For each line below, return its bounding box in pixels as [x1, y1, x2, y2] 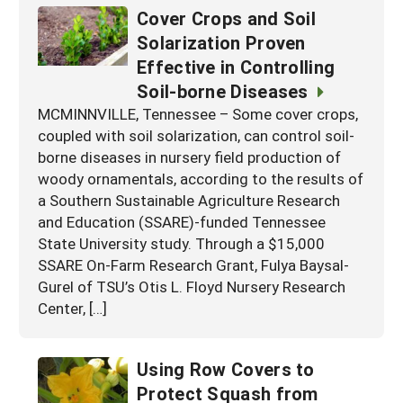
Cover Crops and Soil [137, 5, 317, 30]
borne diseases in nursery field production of [38, 146, 341, 167]
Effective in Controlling [137, 54, 336, 78]
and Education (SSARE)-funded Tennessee [38, 210, 326, 232]
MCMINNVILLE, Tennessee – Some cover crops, [38, 103, 358, 124]
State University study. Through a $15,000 [38, 232, 325, 254]
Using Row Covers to [137, 356, 315, 381]
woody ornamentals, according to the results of [38, 167, 363, 189]
